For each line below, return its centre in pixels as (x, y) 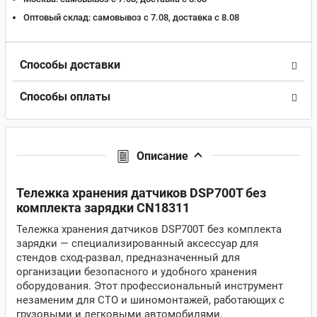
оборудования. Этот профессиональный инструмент (150, 286)
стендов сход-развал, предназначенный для (128, 258)
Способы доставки (70, 65)
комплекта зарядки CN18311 (103, 208)
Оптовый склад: (57, 17)
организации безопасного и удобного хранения (137, 272)
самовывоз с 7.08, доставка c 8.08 (165, 17)
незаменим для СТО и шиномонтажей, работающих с (150, 300)
